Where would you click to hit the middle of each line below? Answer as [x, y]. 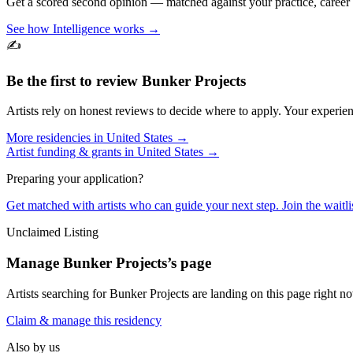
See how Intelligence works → [83, 29]
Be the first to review [74, 80]
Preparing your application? [75, 179]
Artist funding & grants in [72, 152]
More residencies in [56, 138]
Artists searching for [58, 293]
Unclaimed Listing [52, 232]
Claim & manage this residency [84, 320]
